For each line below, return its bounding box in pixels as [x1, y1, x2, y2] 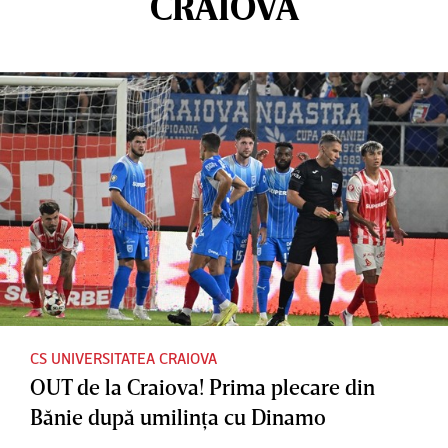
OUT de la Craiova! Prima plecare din [30, 372, 375, 400]
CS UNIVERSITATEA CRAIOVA [30, 347, 217, 368]
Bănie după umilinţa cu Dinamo [30, 402, 326, 430]
